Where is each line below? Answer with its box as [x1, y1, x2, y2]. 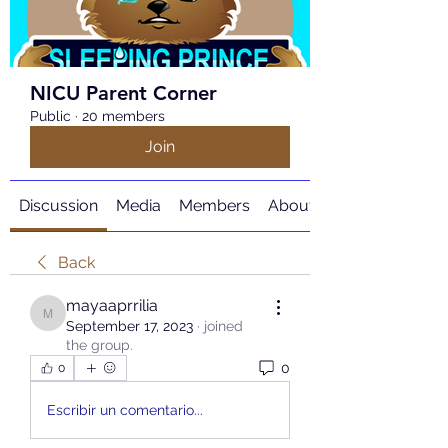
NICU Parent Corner [30, 81, 217, 105]
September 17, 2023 [66, 318, 193, 334]
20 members [82, 108, 165, 124]
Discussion [19, 196, 98, 215]
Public [30, 108, 71, 124]
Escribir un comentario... [47, 401, 203, 418]
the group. [66, 337, 133, 353]
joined [204, 318, 243, 334]
